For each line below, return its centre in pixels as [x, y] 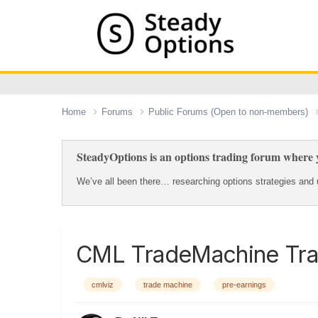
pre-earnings [244, 284]
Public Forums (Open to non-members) [230, 111]
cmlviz [103, 284]
